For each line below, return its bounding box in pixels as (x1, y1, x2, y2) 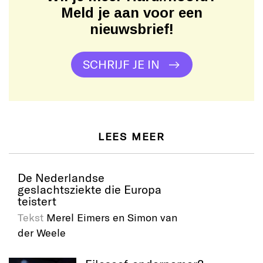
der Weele (18, 225, 66, 239)
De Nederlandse (18, 170, 104, 184)
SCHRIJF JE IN (82, 56, 160, 71)
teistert (18, 193, 56, 208)
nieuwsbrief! (89, 21, 174, 37)
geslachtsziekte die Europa (18, 181, 161, 196)
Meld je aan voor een (60, 4, 203, 21)
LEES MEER (97, 129, 166, 143)
